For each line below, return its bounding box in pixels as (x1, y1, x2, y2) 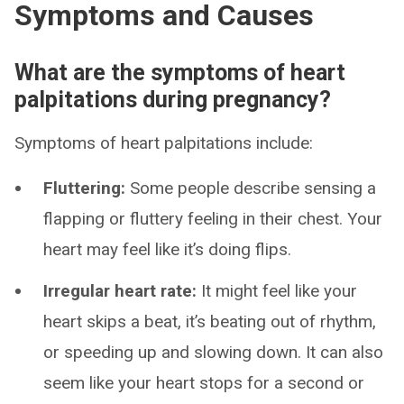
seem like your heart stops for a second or (43, 372, 364, 393)
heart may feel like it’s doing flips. (43, 239, 291, 260)
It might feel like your (201, 280, 357, 301)
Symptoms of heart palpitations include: (14, 133, 313, 153)
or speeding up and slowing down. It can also (43, 342, 383, 363)
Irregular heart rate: (43, 280, 201, 301)
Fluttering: (43, 178, 130, 198)
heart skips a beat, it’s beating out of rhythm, (43, 311, 376, 332)
